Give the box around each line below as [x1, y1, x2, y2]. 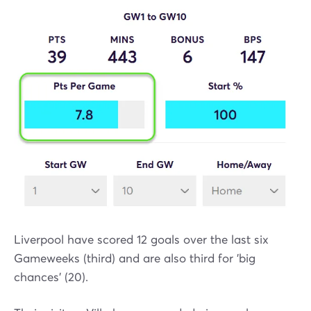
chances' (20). [14, 270, 88, 285]
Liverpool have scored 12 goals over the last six [14, 233, 269, 248]
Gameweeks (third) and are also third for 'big [14, 251, 255, 267]
